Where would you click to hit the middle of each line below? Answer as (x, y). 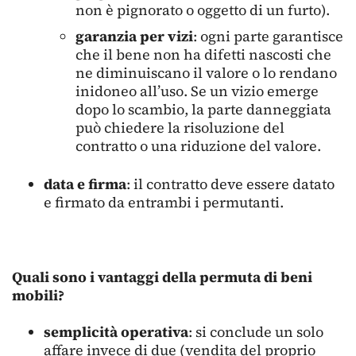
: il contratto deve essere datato (230, 184)
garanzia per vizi (134, 36)
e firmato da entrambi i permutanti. (164, 202)
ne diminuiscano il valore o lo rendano (206, 72)
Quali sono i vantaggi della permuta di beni (162, 277)
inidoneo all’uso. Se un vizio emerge (197, 91)
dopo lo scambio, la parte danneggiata (203, 109)
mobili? (38, 296)
